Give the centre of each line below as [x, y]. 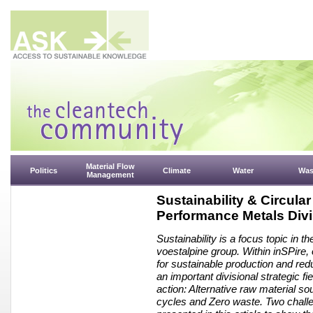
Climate [176, 170]
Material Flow [110, 166]
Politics [44, 170]
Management [110, 175]
